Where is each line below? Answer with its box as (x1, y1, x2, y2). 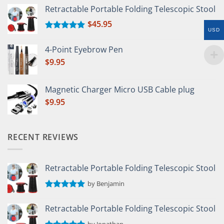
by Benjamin (87, 179, 124, 188)
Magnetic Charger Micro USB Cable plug (45, 83, 194, 95)
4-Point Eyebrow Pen (45, 43, 123, 55)
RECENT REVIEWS (7, 131, 79, 142)
